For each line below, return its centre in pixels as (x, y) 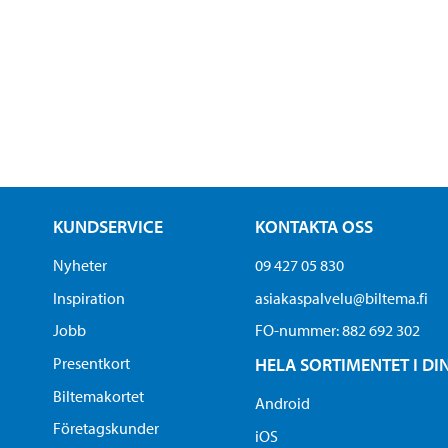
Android (283, 402)
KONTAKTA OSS (314, 227)
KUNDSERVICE (107, 227)
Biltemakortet (98, 395)
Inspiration (88, 297)
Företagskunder (105, 428)
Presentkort (91, 362)
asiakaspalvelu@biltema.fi (342, 297)
